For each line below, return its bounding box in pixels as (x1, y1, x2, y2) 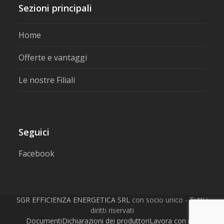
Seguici (18, 126, 50, 138)
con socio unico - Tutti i (129, 195, 208, 205)
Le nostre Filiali (18, 74, 75, 86)
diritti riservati (90, 205, 134, 215)
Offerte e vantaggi (18, 52, 87, 63)
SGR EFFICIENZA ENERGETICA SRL (16, 195, 130, 205)
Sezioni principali (18, 2, 92, 14)
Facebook (18, 148, 55, 159)
